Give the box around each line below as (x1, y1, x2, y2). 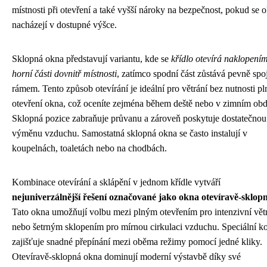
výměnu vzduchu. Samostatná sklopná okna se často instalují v (12, 128, 247, 138)
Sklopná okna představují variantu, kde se (12, 53, 171, 64)
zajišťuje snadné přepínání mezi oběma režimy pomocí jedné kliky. (12, 236, 262, 247)
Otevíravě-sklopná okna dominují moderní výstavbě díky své (12, 251, 241, 262)
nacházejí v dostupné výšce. (12, 19, 117, 30)
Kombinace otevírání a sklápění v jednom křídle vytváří (12, 176, 221, 187)
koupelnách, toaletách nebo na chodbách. (12, 142, 167, 153)
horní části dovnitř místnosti (12, 68, 117, 79)
